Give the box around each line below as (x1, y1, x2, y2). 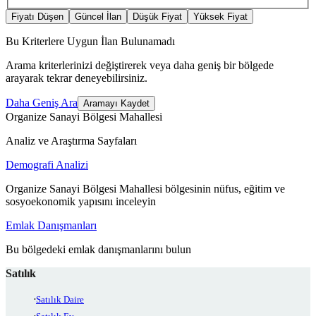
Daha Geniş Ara (6, 97, 78, 109)
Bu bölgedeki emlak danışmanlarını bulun (6, 243, 191, 256)
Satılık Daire (36, 294, 84, 305)
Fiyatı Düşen (11, 11, 63, 23)
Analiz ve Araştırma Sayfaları (6, 135, 137, 147)
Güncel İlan (75, 11, 121, 23)
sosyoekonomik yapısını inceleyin (6, 195, 156, 208)
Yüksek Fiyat (193, 11, 248, 23)
